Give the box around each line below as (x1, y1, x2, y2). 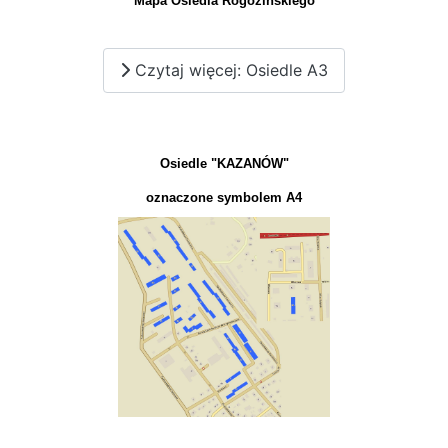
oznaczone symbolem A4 (146, 189, 302, 205)
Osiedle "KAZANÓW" (159, 155, 289, 171)
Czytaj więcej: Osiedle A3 (130, 60, 328, 81)
